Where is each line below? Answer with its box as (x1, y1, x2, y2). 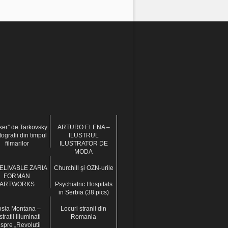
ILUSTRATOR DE (59, 139, 108, 147)
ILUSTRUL (68, 131, 99, 139)
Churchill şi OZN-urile (53, 164, 113, 172)
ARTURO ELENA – (57, 123, 110, 131)
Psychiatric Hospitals (54, 180, 112, 188)
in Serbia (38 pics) (58, 188, 109, 196)
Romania (71, 213, 96, 220)
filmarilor (5, 139, 29, 147)
